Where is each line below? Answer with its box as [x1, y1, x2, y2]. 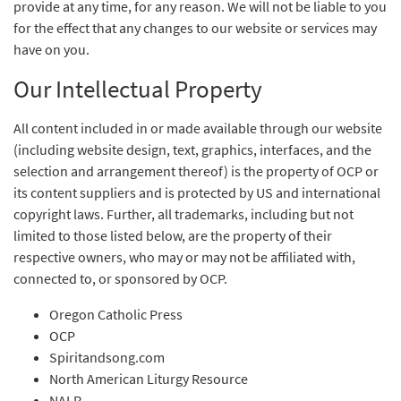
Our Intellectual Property [13, 73, 262, 104]
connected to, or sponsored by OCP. [13, 269, 227, 287]
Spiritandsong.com [49, 348, 165, 366]
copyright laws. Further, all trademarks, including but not [13, 205, 354, 223]
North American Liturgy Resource [49, 370, 248, 388]
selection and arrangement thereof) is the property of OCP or [13, 162, 379, 180]
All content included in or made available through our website [13, 119, 382, 137]
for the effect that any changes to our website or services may [13, 19, 377, 37]
